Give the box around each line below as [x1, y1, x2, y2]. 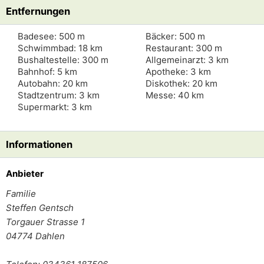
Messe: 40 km [145, 90, 204, 101]
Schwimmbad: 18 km [18, 42, 103, 54]
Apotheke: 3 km [145, 66, 211, 77]
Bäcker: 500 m [145, 31, 205, 42]
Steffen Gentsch [6, 202, 74, 213]
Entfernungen [6, 5, 70, 17]
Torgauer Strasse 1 [6, 216, 85, 227]
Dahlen [35, 230, 65, 242]
